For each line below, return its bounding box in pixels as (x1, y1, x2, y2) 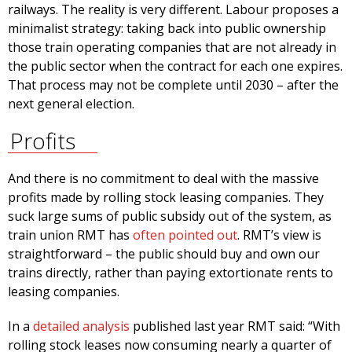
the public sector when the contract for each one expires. (8, 57, 343, 75)
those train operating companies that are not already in (8, 38, 336, 57)
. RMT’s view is (237, 226, 321, 244)
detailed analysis (33, 317, 130, 335)
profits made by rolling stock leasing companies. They (8, 189, 324, 207)
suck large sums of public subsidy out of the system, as (8, 207, 332, 225)
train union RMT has (8, 226, 133, 244)
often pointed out (133, 226, 237, 244)
